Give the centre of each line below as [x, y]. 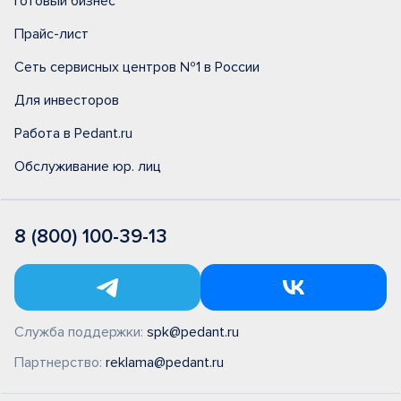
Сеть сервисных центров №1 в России [137, 67]
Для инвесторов [67, 100]
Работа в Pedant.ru [73, 133]
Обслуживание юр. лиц [88, 166]
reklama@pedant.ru [165, 363]
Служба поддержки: [81, 332]
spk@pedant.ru [193, 332]
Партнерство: [60, 363]
